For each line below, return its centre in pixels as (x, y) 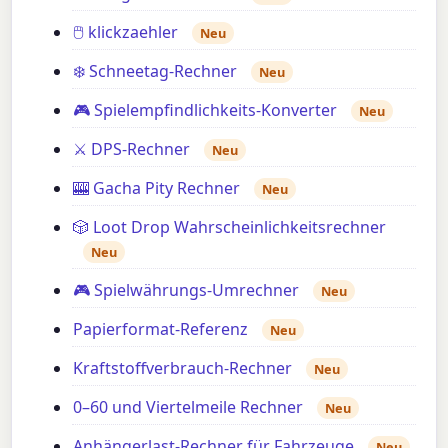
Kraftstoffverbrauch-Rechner (183, 367)
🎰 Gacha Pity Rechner (157, 187)
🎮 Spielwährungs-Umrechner (186, 289)
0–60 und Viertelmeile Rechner (188, 406)
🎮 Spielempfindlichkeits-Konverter (205, 109)
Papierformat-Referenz (161, 328)
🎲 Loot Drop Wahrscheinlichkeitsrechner (230, 226)
